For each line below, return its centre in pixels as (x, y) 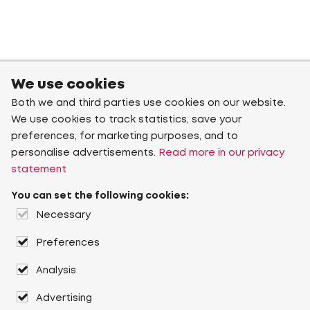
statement (39, 170)
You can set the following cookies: (100, 196)
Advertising (64, 298)
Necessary (63, 215)
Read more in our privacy (221, 153)
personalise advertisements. (85, 153)
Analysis (56, 271)
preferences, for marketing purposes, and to (125, 136)
